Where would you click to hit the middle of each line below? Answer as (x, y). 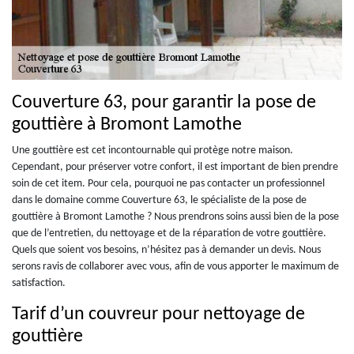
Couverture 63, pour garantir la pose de (164, 102)
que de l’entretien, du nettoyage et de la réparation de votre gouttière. (169, 233)
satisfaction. (39, 283)
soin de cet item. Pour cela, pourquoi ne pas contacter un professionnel (168, 183)
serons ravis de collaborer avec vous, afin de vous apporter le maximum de (175, 266)
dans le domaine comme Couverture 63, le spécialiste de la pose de (159, 200)
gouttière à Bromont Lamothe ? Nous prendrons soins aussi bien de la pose (175, 217)
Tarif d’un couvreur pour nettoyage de (158, 314)
